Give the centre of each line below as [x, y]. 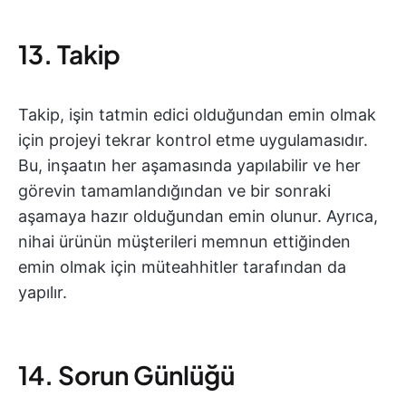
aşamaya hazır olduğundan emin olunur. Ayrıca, [198, 217]
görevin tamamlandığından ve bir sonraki [174, 191]
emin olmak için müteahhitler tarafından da [182, 267]
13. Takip [69, 54]
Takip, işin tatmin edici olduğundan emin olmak [197, 115]
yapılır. [43, 293]
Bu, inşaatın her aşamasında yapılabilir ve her [189, 166]
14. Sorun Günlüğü [126, 375]
